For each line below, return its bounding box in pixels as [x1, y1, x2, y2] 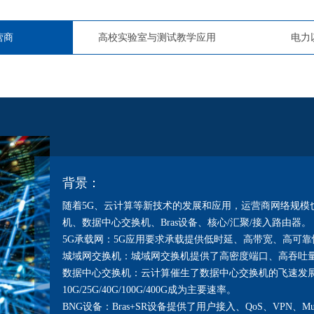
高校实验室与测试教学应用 [98, 32, 216, 43]
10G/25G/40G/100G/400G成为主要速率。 [62, 285, 236, 295]
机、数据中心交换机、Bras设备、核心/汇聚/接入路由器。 [62, 217, 311, 228]
